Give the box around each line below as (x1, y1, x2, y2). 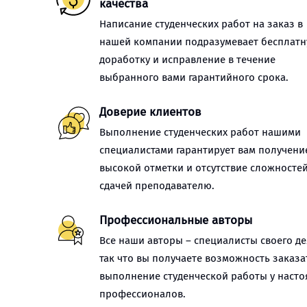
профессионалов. (99, 288, 186, 300)
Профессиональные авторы (99, 213, 252, 228)
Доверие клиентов (99, 105, 201, 119)
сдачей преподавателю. (99, 180, 214, 192)
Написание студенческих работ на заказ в (99, 18, 303, 30)
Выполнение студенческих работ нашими (99, 126, 301, 138)
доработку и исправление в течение (99, 53, 275, 66)
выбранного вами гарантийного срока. (99, 71, 288, 84)
